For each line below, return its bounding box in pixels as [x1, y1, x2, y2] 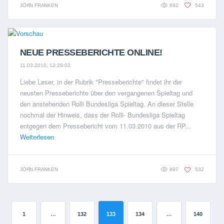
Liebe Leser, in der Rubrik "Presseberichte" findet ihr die [20, 76, 181, 86]
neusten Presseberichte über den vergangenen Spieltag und [20, 87, 192, 97]
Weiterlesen [20, 131, 54, 141]
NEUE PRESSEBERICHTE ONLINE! [20, 47, 162, 58]
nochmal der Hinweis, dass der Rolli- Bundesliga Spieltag [20, 109, 185, 119]
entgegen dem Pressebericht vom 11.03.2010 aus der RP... [20, 120, 191, 130]
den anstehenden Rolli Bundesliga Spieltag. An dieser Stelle [20, 98, 193, 108]
